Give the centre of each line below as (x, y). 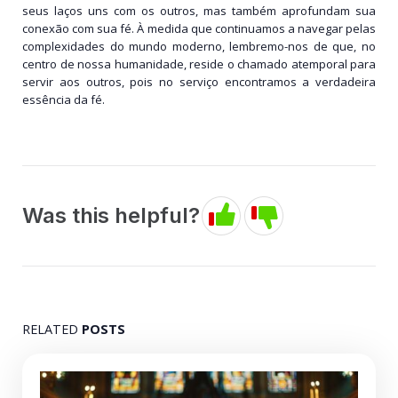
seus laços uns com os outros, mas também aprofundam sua (199, 11)
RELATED (52, 330)
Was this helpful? (111, 216)
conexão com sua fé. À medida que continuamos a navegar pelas (199, 29)
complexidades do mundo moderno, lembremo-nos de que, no (199, 47)
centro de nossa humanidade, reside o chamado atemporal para (199, 64)
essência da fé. (64, 100)
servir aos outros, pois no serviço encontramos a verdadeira (199, 82)
